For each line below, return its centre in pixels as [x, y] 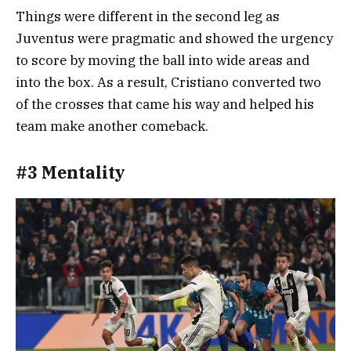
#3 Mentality [71, 173]
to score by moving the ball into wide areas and [163, 60]
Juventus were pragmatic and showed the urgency [174, 38]
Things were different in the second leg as [148, 16]
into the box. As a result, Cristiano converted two [168, 82]
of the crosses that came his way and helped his [165, 104]
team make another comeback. [112, 126]
